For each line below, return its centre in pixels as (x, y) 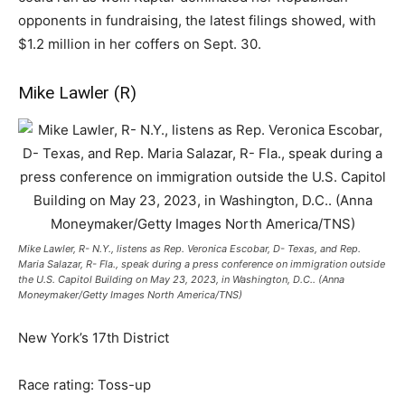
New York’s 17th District (94, 338)
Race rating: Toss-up (85, 385)
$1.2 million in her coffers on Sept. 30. (140, 44)
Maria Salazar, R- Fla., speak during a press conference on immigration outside (202, 264)
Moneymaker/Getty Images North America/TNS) (130, 295)
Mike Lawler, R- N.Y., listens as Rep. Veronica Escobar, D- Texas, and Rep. (189, 249)
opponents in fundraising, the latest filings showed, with (197, 20)
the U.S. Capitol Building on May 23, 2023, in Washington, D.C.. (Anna (181, 279)
